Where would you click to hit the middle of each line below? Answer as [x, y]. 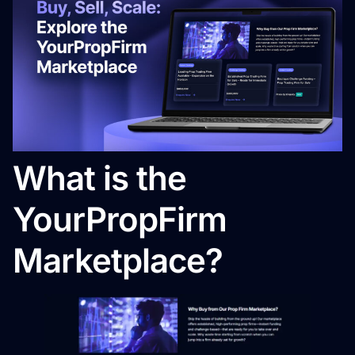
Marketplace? [118, 260]
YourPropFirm [120, 219]
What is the [99, 177]
